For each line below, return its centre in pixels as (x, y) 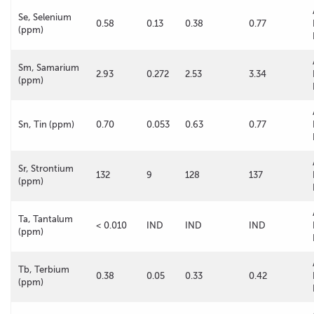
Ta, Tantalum (46, 219)
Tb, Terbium (44, 269)
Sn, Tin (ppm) (46, 124)
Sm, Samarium (49, 68)
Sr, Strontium (46, 169)
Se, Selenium (45, 17)
